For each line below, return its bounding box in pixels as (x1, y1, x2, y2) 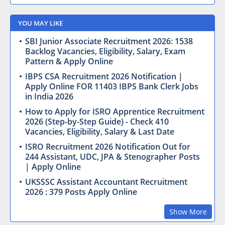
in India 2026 (25, 91, 73, 102)
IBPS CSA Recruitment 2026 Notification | (25, 71, 183, 82)
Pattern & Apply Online (25, 56, 113, 67)
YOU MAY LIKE (18, 19, 63, 28)
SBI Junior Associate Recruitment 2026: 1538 (25, 36, 193, 47)
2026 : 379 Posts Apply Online (25, 186, 137, 197)
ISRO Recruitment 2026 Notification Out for (25, 141, 190, 152)
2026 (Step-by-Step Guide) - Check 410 (25, 116, 169, 127)
